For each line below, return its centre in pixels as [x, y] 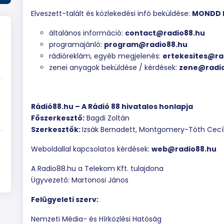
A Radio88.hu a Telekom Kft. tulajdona [97, 168]
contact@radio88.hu [165, 33]
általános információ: [87, 33]
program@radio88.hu [146, 44]
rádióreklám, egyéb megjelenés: [106, 56]
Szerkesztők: [56, 129]
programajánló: [76, 44]
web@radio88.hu [184, 149]
